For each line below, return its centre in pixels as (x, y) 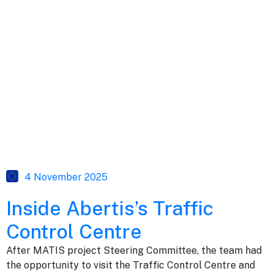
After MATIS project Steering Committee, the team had (134, 250)
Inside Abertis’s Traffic (110, 208)
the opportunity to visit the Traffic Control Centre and (131, 265)
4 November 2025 (66, 177)
